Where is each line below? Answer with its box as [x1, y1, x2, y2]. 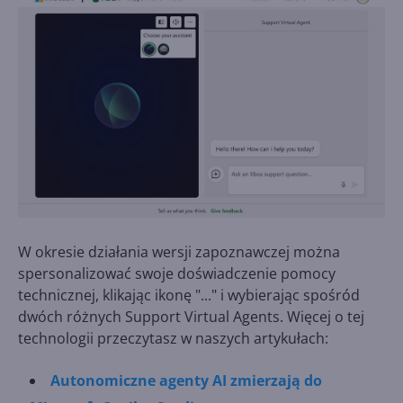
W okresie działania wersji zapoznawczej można [18, 241, 340, 262]
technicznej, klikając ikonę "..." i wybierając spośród [18, 284, 360, 305]
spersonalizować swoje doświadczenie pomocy [18, 263, 336, 283]
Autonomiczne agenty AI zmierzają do [50, 370, 322, 390]
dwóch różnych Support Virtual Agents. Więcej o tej [18, 306, 364, 327]
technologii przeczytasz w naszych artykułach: [18, 327, 328, 348]
